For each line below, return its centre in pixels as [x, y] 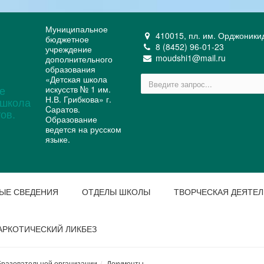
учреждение [68, 49]
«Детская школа [76, 79]
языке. [57, 139]
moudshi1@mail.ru [189, 58]
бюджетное [67, 39]
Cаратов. [62, 109]
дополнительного [79, 59]
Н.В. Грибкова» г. [78, 99]
